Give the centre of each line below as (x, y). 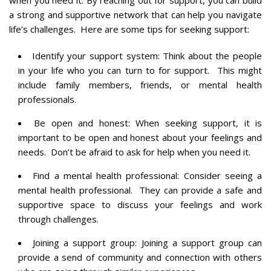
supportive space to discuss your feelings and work (140, 204)
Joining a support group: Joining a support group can (148, 242)
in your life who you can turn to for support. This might (140, 70)
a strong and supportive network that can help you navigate (135, 14)
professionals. (47, 99)
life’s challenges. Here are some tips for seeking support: (129, 29)
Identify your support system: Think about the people (147, 55)
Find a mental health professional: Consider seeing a (147, 175)
